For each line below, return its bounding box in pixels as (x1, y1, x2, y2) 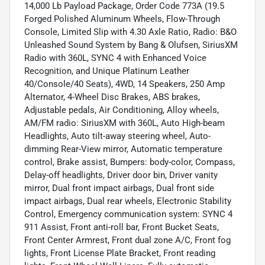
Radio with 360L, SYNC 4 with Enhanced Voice (24, 53, 206, 64)
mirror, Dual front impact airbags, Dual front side (24, 183, 214, 194)
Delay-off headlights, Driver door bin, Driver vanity (24, 170, 218, 181)
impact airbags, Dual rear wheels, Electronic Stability (24, 196, 231, 207)
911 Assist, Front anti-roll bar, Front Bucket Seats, (24, 222, 219, 233)
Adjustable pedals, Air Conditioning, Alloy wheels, (24, 105, 219, 116)
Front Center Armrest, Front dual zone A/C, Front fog (24, 235, 231, 246)
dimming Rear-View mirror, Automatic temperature (24, 144, 222, 155)
